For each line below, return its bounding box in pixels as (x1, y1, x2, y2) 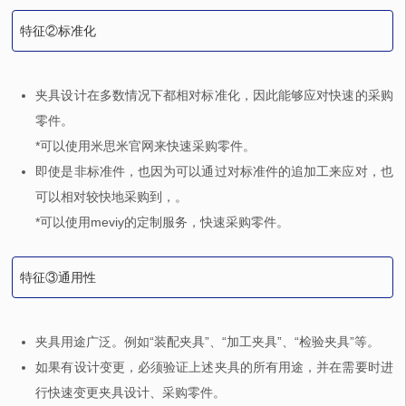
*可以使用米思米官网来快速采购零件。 (35, 139, 256, 154)
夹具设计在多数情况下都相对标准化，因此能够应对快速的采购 (35, 88, 393, 103)
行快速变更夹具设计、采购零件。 (35, 385, 227, 401)
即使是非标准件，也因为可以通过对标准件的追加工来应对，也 (35, 164, 393, 179)
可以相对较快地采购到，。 (35, 189, 188, 205)
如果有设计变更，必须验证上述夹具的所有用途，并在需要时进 (35, 360, 393, 375)
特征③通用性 (20, 270, 97, 285)
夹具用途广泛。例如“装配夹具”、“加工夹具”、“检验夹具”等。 (35, 334, 381, 350)
